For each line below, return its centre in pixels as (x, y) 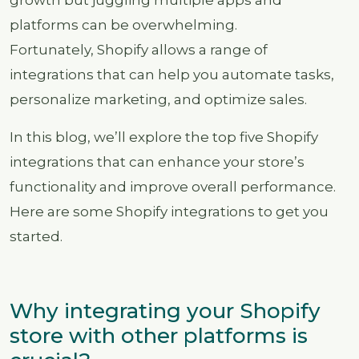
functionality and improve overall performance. (173, 186)
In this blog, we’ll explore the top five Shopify (164, 137)
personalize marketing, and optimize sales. (158, 99)
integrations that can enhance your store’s (157, 161)
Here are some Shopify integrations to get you (169, 211)
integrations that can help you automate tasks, (172, 74)
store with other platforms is (159, 336)
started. (36, 236)
